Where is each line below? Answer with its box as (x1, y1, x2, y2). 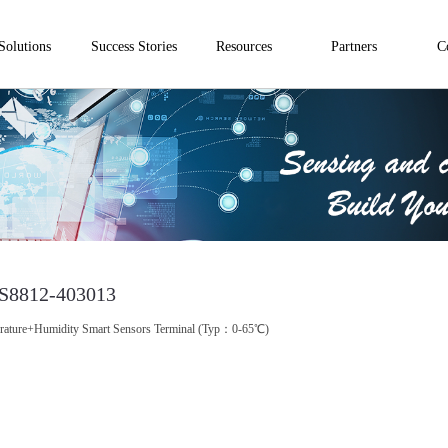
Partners (331, 39, 377, 54)
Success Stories (91, 39, 177, 54)
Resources (216, 39, 272, 54)
